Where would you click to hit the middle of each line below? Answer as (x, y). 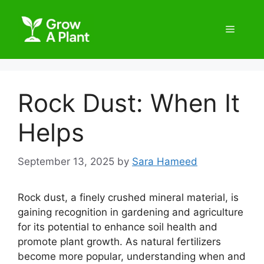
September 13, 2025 (66, 161)
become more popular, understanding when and (132, 256)
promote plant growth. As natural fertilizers (119, 241)
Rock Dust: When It (129, 103)
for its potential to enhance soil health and (118, 227)
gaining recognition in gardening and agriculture (131, 212)
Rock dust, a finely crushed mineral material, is (128, 197)
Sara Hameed (165, 161)
